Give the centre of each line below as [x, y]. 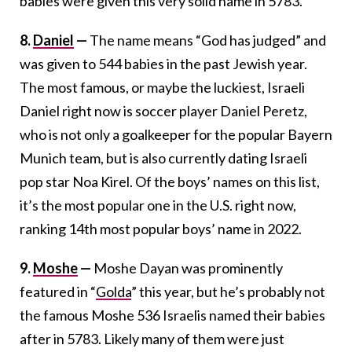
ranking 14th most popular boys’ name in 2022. [161, 228]
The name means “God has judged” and [208, 40]
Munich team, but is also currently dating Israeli [163, 158]
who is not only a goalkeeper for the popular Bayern [176, 134]
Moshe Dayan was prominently [188, 268]
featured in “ [58, 291]
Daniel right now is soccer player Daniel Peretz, [163, 110]
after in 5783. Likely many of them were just [152, 338]
